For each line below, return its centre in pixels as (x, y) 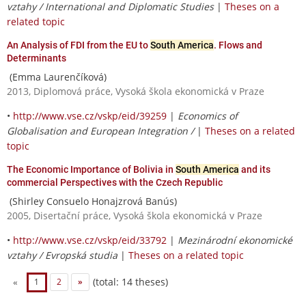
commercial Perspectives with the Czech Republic (115, 182)
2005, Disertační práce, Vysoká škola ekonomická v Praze (135, 215)
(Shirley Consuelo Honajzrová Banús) (92, 201)
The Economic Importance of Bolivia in (91, 169)
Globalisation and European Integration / (102, 130)
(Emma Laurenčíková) (57, 76)
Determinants (37, 58)
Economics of (208, 115)
